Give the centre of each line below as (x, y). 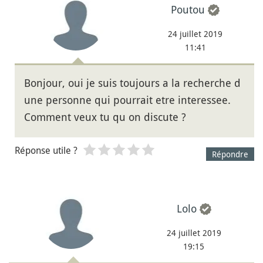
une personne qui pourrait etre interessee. (127, 100)
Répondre (230, 154)
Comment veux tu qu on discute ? (105, 117)
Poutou (188, 10)
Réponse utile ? (46, 151)
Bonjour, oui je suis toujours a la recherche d (132, 83)
